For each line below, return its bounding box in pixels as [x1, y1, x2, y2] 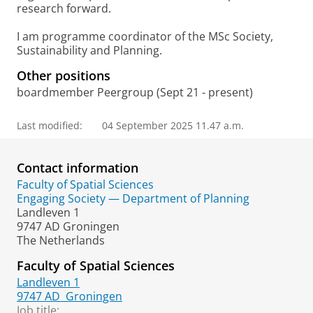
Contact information [17, 159, 138, 176]
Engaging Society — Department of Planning [17, 191, 249, 206]
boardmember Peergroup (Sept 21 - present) [17, 85, 253, 100]
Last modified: [17, 119, 82, 132]
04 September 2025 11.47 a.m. [102, 119, 244, 132]
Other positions [17, 67, 110, 84]
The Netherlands [17, 233, 105, 248]
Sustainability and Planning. [17, 43, 162, 58]
